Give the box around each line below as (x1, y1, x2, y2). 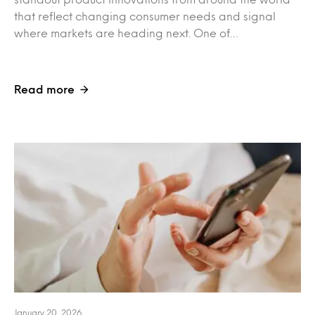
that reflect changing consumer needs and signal (14, 11, 276, 20)
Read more (14, 84, 75, 94)
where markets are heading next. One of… (14, 27, 238, 37)
